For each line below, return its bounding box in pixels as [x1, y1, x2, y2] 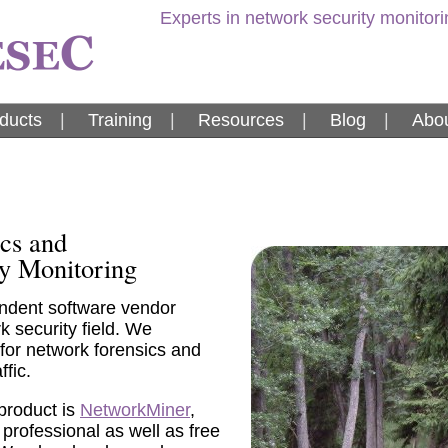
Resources [198, 110, 284, 130]
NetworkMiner [80, 399, 190, 420]
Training [88, 110, 152, 130]
